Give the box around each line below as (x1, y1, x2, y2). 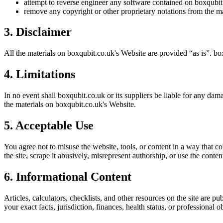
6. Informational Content (4, 170, 131, 183)
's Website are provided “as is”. (114, 49, 214, 58)
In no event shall (4, 91, 58, 100)
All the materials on (4, 49, 67, 58)
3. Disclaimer (4, 25, 72, 39)
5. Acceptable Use (4, 119, 94, 132)
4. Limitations (4, 68, 75, 81)
